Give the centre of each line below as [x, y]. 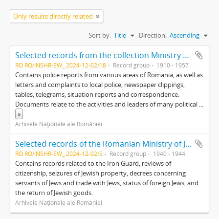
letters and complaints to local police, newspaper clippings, [100, 85]
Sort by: [100, 35]
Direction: [153, 35]
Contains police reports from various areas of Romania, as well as [109, 75]
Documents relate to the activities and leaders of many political [107, 104]
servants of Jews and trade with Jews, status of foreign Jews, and [107, 183]
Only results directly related [53, 16]
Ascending [185, 35]
